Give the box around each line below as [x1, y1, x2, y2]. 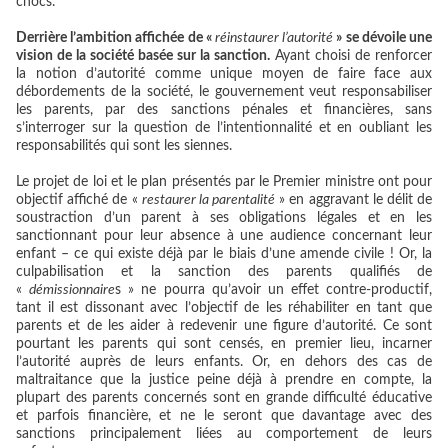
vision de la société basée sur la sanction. [16, 49, 270, 64]
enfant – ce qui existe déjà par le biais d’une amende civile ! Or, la [16, 247, 432, 262]
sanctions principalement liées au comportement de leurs [16, 427, 432, 442]
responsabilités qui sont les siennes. [16, 139, 232, 154]
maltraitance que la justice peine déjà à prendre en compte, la [16, 373, 432, 388]
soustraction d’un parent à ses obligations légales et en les [16, 211, 432, 226]
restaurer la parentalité [141, 193, 276, 208]
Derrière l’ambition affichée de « [16, 31, 215, 46]
